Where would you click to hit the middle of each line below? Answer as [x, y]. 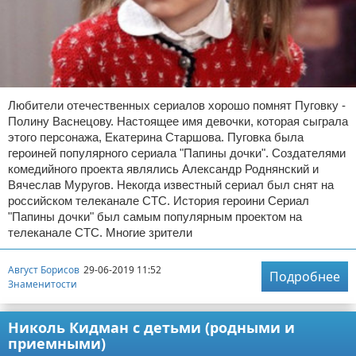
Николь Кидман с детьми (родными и [151, 328]
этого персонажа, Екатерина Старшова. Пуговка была [156, 137]
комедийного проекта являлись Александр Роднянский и [163, 169]
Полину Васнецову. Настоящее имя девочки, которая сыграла [178, 122]
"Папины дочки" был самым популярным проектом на [155, 217]
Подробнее [305, 277]
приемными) [57, 344]
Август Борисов [44, 269]
